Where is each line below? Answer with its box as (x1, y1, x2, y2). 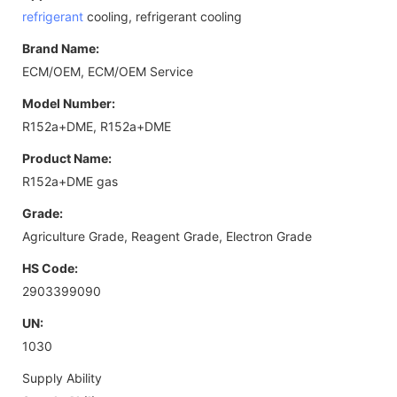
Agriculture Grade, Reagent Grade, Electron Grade (22, 228, 312, 244)
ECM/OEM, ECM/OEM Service (22, 63, 193, 79)
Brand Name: (22, 40, 99, 56)
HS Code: (22, 260, 78, 276)
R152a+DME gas (22, 173, 118, 189)
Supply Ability (22, 370, 102, 385)
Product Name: (22, 150, 112, 166)
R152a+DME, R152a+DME (22, 118, 171, 134)
